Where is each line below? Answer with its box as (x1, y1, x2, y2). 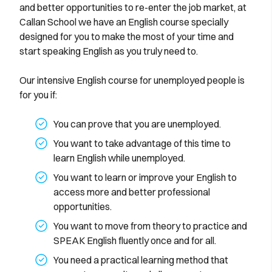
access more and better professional (53, 186, 210, 199)
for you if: (19, 89, 57, 101)
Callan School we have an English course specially (19, 16, 228, 29)
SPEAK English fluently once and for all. (53, 234, 216, 247)
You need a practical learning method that (53, 254, 228, 267)
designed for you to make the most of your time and (19, 30, 234, 43)
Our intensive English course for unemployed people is (19, 74, 245, 87)
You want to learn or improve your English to (53, 171, 237, 184)
